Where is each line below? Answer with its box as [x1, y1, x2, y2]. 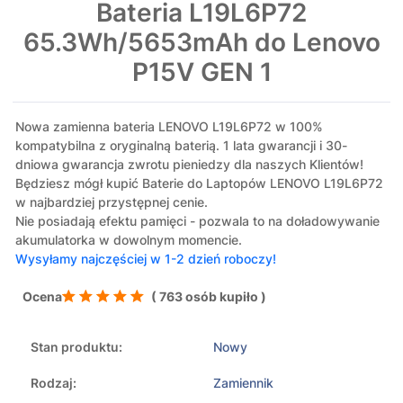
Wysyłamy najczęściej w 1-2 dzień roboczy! [15, 251, 276, 267]
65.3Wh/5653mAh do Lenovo [22, 27, 381, 58]
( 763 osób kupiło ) [151, 289, 266, 305]
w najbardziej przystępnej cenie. [15, 194, 208, 210]
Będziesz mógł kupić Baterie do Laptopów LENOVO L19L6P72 [15, 175, 383, 192]
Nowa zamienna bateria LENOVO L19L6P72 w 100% [15, 119, 323, 135]
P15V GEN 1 [131, 57, 272, 88]
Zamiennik [213, 375, 273, 391]
